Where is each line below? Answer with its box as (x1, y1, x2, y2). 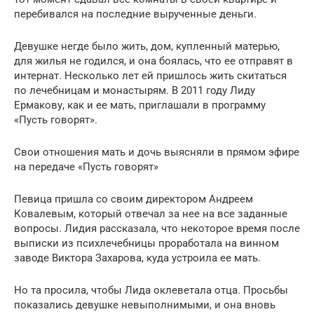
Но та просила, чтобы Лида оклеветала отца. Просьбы (14, 283, 288, 296)
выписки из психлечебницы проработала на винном (14, 236, 279, 250)
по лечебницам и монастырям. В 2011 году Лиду (14, 83, 255, 97)
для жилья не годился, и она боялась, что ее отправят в (14, 54, 293, 67)
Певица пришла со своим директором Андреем (14, 192, 253, 205)
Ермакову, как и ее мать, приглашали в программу (14, 98, 266, 111)
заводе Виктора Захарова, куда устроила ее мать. (14, 251, 261, 264)
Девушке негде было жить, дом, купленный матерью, (14, 39, 280, 53)
